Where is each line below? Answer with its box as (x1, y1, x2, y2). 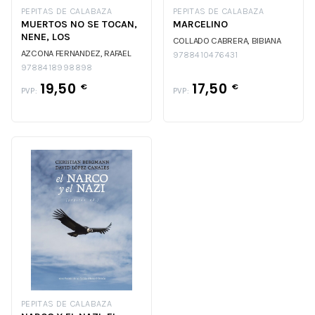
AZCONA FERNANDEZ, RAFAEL (20, 47, 131, 58)
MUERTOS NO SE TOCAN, (20, 18, 137, 30)
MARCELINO (172, 18, 228, 30)
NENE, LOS (20, 30, 70, 43)
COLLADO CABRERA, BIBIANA (172, 34, 281, 46)
